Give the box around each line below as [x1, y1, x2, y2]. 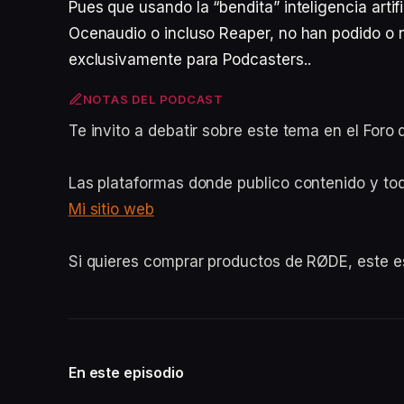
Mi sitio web [68, 200, 154, 218]
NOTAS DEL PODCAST [82, 92, 224, 106]
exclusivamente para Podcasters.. [68, 50, 311, 69]
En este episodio [68, 363, 184, 381]
